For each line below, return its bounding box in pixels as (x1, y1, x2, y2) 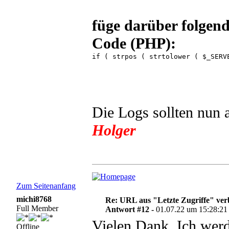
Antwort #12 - (105, 205, 156, 214)
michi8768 (16, 195, 52, 203)
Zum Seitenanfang (16, 181, 76, 190)
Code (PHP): (91, 35, 176, 52)
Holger (91, 122, 136, 139)
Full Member (16, 204, 58, 213)
